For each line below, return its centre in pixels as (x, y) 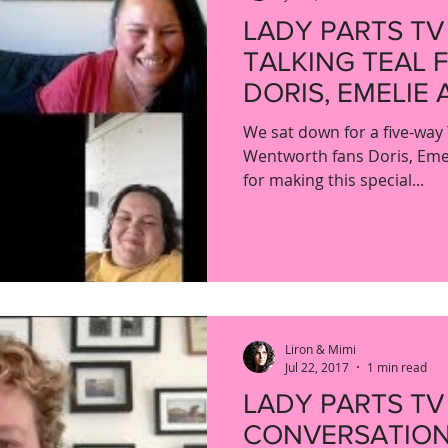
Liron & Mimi (320, 349)
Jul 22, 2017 (317, 366)
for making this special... (333, 180)
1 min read (397, 366)
